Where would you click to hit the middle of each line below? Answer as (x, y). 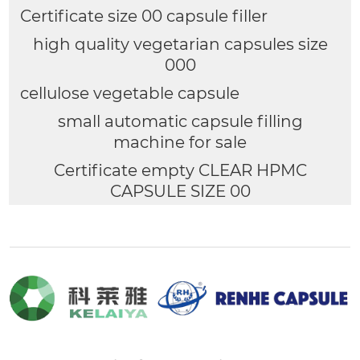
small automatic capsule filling (180, 121)
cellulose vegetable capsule (129, 93)
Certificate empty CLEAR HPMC (180, 170)
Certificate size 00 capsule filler (143, 16)
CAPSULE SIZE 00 (180, 191)
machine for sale (180, 142)
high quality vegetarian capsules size (180, 44)
